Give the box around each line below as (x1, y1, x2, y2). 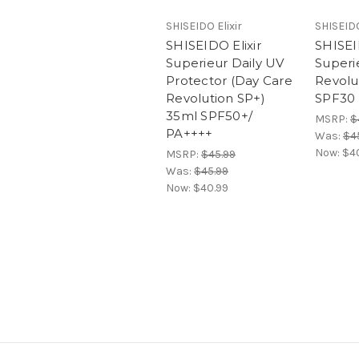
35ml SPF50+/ (166, 108, 252, 124)
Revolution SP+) (166, 91, 265, 107)
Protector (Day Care (166, 73, 292, 89)
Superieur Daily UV (166, 55, 284, 71)
